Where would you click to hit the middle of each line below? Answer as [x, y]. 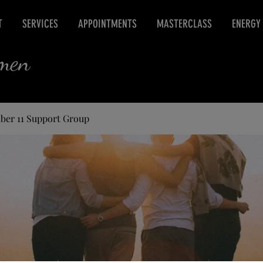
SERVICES [40, 24]
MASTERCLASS [184, 24]
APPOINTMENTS [107, 24]
